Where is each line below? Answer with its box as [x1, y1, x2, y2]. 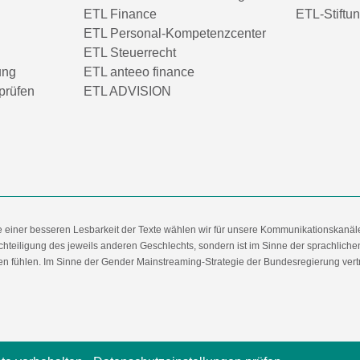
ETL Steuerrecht [84, 45, 176, 59]
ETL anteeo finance [84, 64, 194, 79]
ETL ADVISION [84, 84, 171, 98]
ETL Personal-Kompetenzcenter [84, 26, 266, 40]
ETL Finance [84, 6, 157, 21]
